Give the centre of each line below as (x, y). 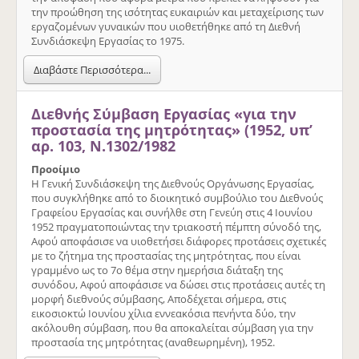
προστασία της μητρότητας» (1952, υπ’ (172, 129)
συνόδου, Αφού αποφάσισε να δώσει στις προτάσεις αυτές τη (178, 284)
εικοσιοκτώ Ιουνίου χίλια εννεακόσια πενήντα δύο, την (163, 313)
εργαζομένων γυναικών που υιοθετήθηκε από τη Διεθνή (166, 26)
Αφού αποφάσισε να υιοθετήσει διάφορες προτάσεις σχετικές (179, 241)
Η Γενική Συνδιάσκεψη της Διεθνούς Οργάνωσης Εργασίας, (173, 183)
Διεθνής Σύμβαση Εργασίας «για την (164, 113)
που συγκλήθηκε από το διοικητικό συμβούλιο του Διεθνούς (177, 198)
